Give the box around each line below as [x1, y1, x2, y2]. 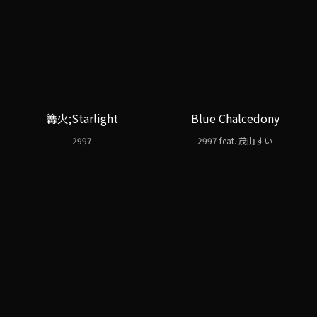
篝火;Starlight [46, 110, 118, 127]
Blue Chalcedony [190, 110, 279, 127]
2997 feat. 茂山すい [197, 134, 272, 147]
